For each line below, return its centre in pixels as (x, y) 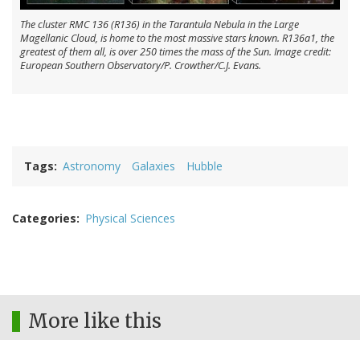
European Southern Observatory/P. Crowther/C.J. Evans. (141, 66)
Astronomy (92, 166)
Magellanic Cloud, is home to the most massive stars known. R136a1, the (177, 39)
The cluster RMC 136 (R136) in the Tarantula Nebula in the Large (160, 25)
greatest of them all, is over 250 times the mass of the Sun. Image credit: (176, 52)
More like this (95, 321)
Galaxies (153, 166)
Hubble (205, 166)
